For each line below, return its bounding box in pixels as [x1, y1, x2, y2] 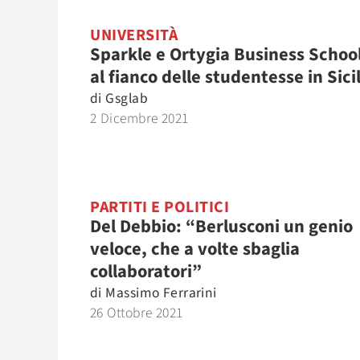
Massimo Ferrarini [105, 283, 217, 303]
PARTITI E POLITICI [90, 196, 229, 219]
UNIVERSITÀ [90, 24, 178, 47]
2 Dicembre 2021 [90, 108, 189, 129]
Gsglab [105, 88, 148, 108]
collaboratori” [90, 259, 202, 284]
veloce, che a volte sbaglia [90, 236, 300, 262]
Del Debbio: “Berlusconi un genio [90, 214, 353, 239]
